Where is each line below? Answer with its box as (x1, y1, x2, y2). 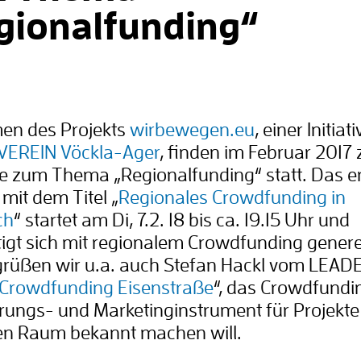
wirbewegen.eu (130, 120, 255, 140)
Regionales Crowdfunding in (118, 188, 346, 208)
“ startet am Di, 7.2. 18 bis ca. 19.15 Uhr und (14, 210, 350, 230)
